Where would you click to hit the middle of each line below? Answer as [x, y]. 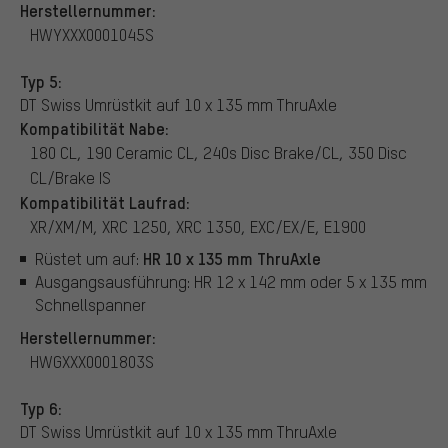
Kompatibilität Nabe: [94, 127]
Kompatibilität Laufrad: [105, 201]
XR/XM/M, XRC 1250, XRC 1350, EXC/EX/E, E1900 [198, 226]
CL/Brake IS [70, 177]
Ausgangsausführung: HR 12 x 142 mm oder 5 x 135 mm [231, 282]
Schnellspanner [90, 305]
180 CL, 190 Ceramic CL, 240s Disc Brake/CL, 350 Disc [218, 152]
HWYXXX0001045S [92, 34]
